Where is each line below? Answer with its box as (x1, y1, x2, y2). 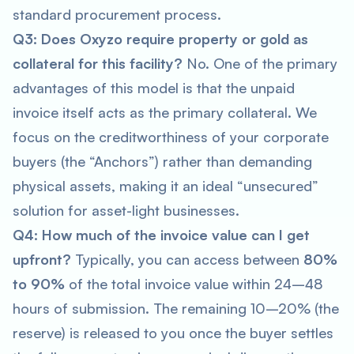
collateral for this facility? (13, 55, 183, 72)
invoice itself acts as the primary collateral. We (13, 104, 317, 121)
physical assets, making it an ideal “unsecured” (13, 177, 318, 194)
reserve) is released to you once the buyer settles (13, 324, 333, 341)
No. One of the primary (183, 55, 337, 72)
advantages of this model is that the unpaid (13, 79, 295, 96)
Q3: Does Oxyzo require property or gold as (13, 30, 308, 47)
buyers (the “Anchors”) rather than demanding (13, 153, 312, 170)
